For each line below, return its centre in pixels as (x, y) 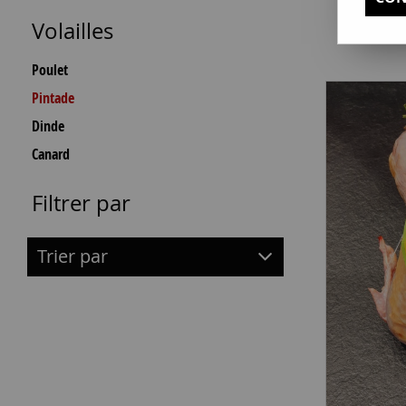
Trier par (73, 256)
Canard (51, 154)
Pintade (53, 98)
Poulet (50, 70)
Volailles (72, 31)
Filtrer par (81, 203)
